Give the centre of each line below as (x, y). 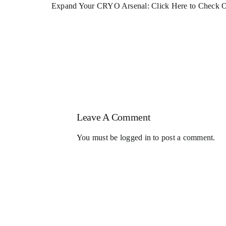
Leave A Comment (114, 120)
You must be (98, 141)
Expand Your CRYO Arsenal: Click (111, 9)
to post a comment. (183, 141)
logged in (135, 141)
